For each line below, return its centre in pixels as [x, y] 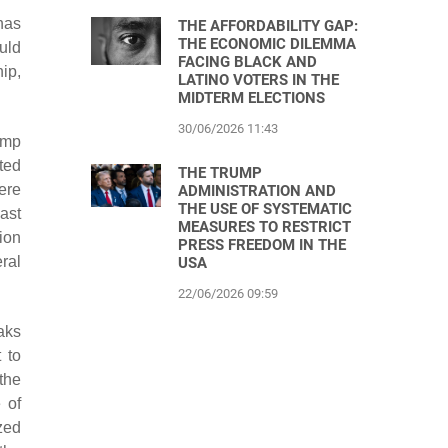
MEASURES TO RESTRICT [264, 227]
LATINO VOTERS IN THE [258, 80]
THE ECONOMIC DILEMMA [267, 44]
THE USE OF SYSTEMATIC [265, 209]
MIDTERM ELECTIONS [251, 98]
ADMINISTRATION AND [257, 191]
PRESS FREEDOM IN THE [262, 245]
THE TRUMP [220, 173]
